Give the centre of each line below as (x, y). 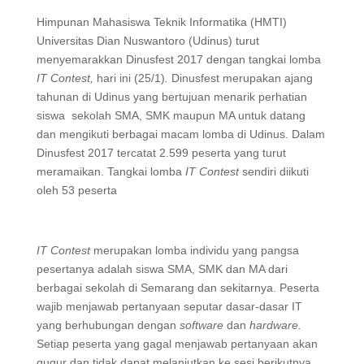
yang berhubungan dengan (108, 325)
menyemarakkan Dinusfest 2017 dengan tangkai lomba (178, 59)
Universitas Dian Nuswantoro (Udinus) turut (147, 41)
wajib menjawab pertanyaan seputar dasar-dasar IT (169, 306)
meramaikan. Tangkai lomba (110, 171)
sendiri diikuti (273, 171)
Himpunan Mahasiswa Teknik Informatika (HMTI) (161, 22)
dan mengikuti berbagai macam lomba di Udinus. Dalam (180, 134)
